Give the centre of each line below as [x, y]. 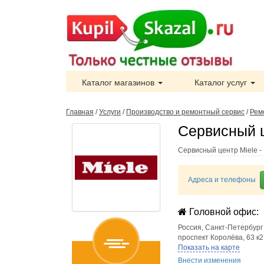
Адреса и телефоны [222, 180]
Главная [80, 112]
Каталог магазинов [119, 82]
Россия [190, 227]
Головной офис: [223, 212]
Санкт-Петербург [234, 227]
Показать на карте [209, 247]
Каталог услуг [222, 82]
